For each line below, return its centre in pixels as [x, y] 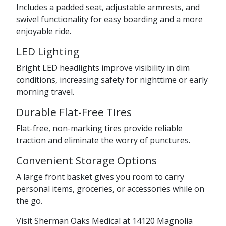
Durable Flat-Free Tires [74, 112]
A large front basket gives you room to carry [100, 176]
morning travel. [45, 92]
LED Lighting [48, 51]
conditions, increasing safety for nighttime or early [112, 79]
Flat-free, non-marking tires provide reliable [99, 128]
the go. [29, 201]
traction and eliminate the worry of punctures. [103, 140]
